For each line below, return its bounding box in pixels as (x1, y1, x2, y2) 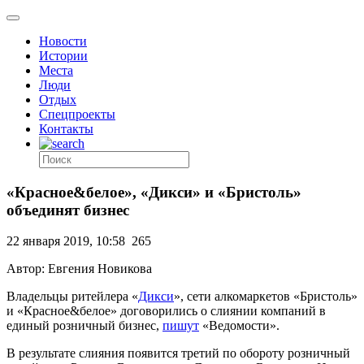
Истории (39, 49, 88, 63)
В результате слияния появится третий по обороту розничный (6, 346, 350, 361)
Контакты (39, 122, 93, 136)
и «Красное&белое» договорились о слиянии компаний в (6, 304, 326, 318)
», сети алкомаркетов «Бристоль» (174, 289, 357, 304)
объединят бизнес (6, 201, 129, 219)
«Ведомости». (199, 318, 279, 333)
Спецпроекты (39, 107, 115, 121)
